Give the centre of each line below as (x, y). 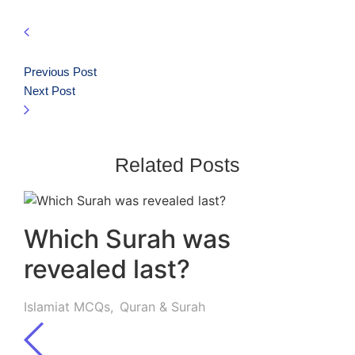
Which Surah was (127, 239)
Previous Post (60, 72)
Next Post (50, 91)
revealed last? (107, 269)
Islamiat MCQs (67, 307)
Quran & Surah (162, 307)
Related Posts (177, 165)
